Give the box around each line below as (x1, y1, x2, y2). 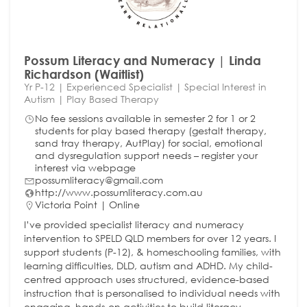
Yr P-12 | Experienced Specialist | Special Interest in (24, 79, 267, 93)
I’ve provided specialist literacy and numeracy (24, 217, 244, 231)
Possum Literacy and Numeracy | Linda (24, 52, 261, 68)
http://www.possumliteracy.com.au (35, 185, 203, 199)
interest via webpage (35, 160, 136, 174)
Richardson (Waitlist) (24, 66, 144, 82)
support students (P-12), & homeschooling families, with (24, 245, 281, 258)
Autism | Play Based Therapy (24, 92, 159, 106)
